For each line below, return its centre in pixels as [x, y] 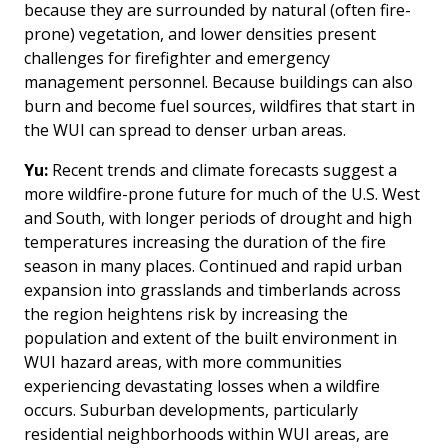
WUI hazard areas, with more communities [183, 361]
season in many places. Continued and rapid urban [213, 265]
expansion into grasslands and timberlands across [212, 289]
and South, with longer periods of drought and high [218, 217]
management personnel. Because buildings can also [218, 81]
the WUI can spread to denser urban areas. [185, 129]
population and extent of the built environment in [210, 337]
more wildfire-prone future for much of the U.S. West [222, 193]
